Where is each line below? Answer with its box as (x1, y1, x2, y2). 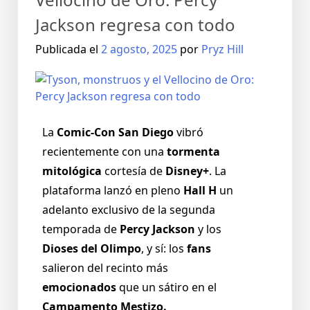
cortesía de (102, 163, 165, 179)
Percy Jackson (120, 221, 195, 237)
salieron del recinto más (42, 260, 168, 276)
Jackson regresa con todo (35, 13, 235, 37)
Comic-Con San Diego (57, 125, 174, 140)
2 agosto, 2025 (101, 42, 177, 57)
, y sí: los (141, 241, 187, 257)
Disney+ (165, 163, 209, 179)
